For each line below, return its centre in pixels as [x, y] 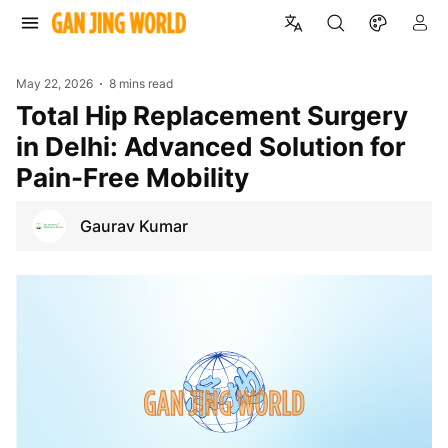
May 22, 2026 [54, 83]
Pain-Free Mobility [132, 177]
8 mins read [141, 83]
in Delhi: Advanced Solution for [211, 146]
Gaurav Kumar [134, 225]
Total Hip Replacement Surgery [23, 115]
